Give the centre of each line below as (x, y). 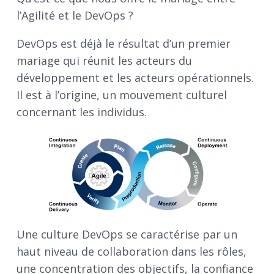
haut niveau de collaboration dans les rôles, (131, 252)
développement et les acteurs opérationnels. (135, 78)
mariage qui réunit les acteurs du (104, 61)
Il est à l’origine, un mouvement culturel (122, 95)
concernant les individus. (82, 112)
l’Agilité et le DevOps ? (75, 16)
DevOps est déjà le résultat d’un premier (124, 44)
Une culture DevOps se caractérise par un (127, 235)
